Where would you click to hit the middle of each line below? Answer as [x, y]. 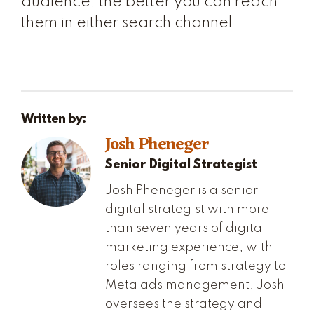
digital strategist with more [187, 209]
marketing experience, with [189, 247]
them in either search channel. [129, 23]
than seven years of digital [185, 228]
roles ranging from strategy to [196, 266]
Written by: [54, 119]
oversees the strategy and [184, 304]
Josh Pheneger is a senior [182, 190]
